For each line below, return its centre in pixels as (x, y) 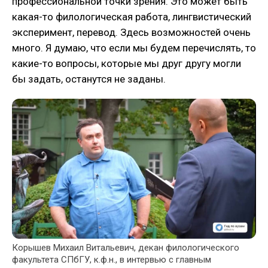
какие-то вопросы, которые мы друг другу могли (127, 64)
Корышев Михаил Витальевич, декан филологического (126, 248)
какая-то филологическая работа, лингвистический (132, 17)
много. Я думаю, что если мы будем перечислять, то (134, 48)
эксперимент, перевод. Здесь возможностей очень (131, 33)
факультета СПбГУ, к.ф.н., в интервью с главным (112, 260)
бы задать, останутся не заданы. (89, 79)
